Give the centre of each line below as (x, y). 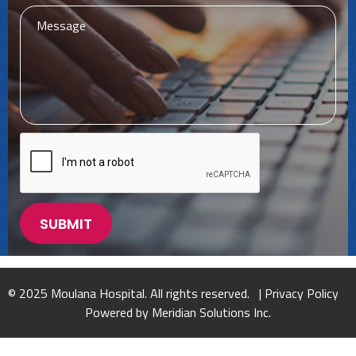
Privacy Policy (302, 294)
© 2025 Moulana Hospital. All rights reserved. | (136, 294)
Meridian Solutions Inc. (211, 313)
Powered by (118, 313)
